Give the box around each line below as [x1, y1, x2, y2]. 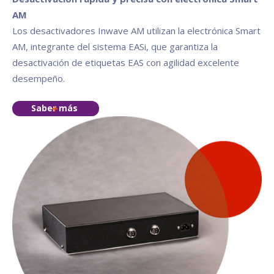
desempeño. [12, 72, 65, 84]
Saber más [31, 102, 78, 114]
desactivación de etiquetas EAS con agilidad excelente [12, 56, 239, 68]
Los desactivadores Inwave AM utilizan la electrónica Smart [12, 24, 261, 37]
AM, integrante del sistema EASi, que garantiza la [12, 40, 218, 53]
